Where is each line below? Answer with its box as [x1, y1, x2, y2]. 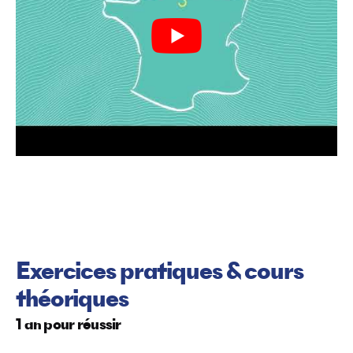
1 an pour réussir [16, 317, 121, 333]
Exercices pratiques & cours [16, 260, 303, 286]
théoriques [16, 288, 128, 314]
